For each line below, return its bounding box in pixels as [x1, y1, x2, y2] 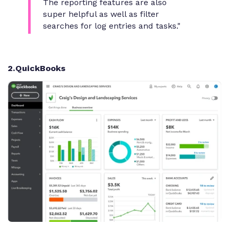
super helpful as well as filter [43, 9, 159, 19]
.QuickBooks [13, 63, 65, 74]
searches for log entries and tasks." [43, 21, 180, 31]
